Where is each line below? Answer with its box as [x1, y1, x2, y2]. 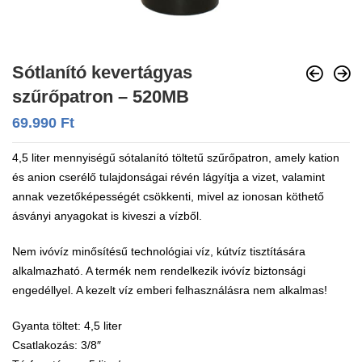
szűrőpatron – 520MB [12, 86, 189, 107]
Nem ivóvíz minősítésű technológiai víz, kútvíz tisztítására [12, 245, 305, 259]
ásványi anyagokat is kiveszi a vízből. [12, 209, 202, 223]
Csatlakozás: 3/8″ [12, 339, 101, 352]
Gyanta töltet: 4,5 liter [12, 319, 122, 333]
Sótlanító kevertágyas [12, 62, 192, 83]
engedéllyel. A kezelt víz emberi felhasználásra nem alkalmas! [12, 284, 327, 297]
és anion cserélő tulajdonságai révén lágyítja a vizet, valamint [12, 170, 325, 184]
